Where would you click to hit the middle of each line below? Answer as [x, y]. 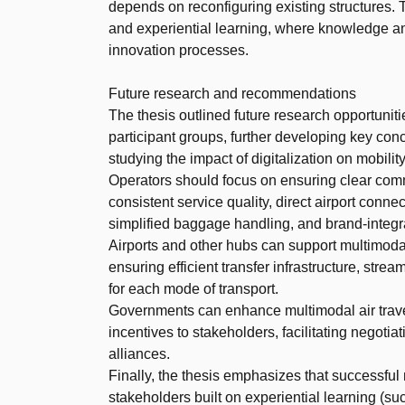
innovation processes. [179, 51]
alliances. [139, 354]
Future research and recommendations [232, 94]
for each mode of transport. [193, 289]
